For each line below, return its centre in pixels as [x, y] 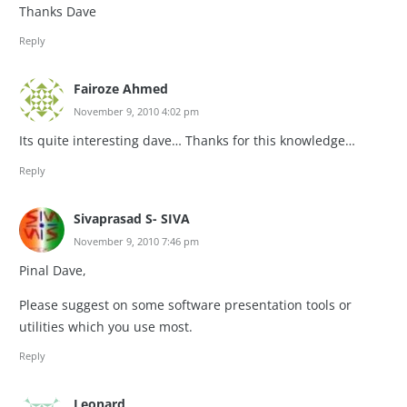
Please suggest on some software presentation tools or [185, 305]
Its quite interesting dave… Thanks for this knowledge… [187, 141]
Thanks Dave [58, 11]
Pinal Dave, [53, 271]
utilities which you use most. [106, 327]
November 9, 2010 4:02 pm [136, 111]
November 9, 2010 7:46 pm [136, 241]
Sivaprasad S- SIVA [132, 218]
